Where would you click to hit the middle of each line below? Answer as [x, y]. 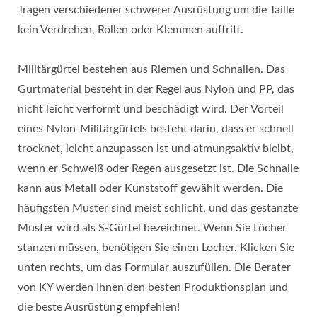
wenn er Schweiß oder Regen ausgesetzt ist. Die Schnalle [158, 169]
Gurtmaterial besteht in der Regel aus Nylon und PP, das [156, 90]
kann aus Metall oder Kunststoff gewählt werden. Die [150, 189]
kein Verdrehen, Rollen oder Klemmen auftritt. [131, 30]
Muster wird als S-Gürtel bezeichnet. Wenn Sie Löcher [152, 228]
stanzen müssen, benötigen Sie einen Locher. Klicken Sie [156, 248]
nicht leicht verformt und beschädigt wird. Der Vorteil [151, 109]
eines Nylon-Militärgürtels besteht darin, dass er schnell [156, 129]
